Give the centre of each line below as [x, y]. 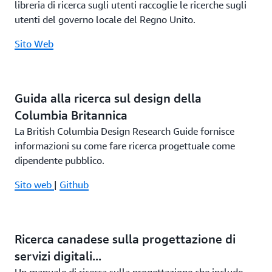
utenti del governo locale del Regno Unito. [105, 19]
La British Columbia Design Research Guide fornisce [124, 131]
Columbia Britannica [71, 115]
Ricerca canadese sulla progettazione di [125, 239]
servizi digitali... [58, 256]
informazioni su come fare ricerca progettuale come [125, 146]
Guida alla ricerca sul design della [108, 98]
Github [74, 185]
